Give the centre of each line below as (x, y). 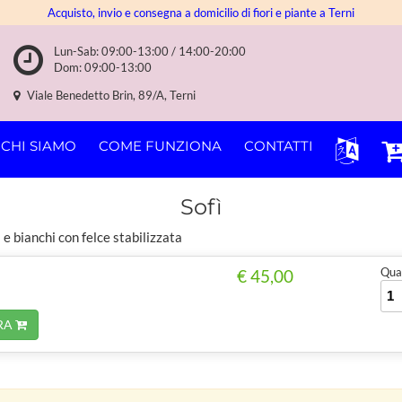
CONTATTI (279, 146)
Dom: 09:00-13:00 (102, 67)
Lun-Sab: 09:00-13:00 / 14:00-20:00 (149, 51)
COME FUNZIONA (160, 146)
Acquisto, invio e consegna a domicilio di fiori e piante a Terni (201, 13)
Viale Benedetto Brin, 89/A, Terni (110, 95)
